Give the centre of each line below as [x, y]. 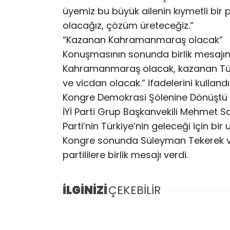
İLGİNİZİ [85, 190]
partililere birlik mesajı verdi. [125, 155]
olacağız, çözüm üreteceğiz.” [128, 25]
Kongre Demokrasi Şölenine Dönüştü [145, 97]
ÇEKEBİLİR [135, 190]
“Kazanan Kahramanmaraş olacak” [143, 40]
